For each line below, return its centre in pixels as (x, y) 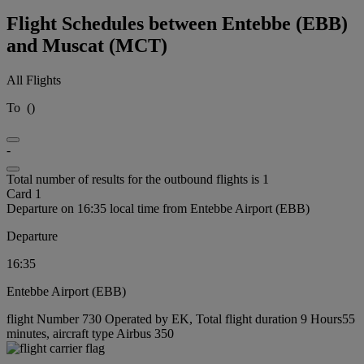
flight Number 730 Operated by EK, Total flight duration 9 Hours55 (181, 318)
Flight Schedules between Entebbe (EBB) (177, 23)
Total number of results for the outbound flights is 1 (138, 179)
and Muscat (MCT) (87, 45)
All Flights (34, 80)
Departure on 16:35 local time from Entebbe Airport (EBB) (158, 208)
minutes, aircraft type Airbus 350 (90, 333)
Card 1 (24, 193)
